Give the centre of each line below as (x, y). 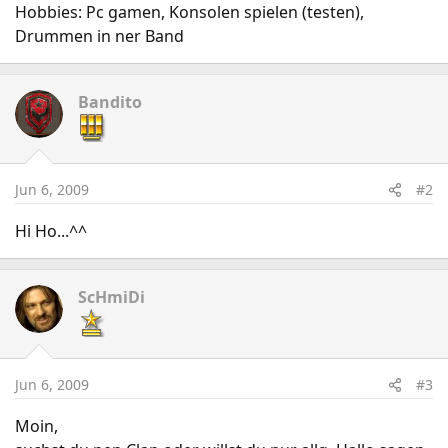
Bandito (110, 102)
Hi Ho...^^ (51, 231)
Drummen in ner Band (99, 36)
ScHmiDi (111, 297)
